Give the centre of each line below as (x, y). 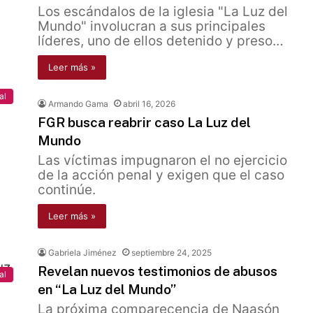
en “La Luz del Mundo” (107, 289)
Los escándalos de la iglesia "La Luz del (163, 12)
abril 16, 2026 (149, 104)
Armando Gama (78, 104)
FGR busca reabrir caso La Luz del (144, 122)
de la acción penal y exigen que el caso (161, 175)
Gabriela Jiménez (82, 253)
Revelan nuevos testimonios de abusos (158, 271)
